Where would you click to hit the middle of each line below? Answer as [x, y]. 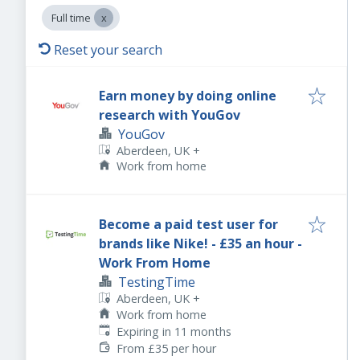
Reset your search [108, 50]
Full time [71, 18]
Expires [117, 330]
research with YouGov [170, 115]
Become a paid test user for [188, 225]
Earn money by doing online [188, 96]
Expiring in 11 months [174, 331]
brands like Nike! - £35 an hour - [200, 244]
